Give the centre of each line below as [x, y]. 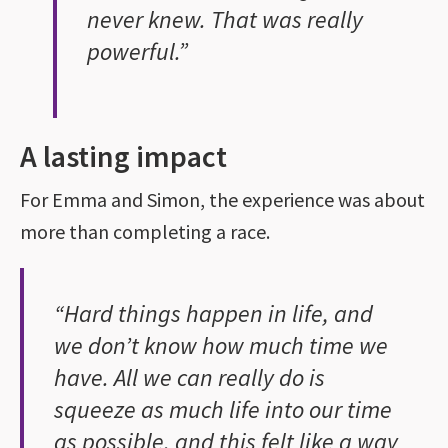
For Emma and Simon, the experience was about [222, 199]
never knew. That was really [224, 19]
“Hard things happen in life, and [213, 313]
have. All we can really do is [189, 377]
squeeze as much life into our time [223, 409]
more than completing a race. [145, 231]
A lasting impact [123, 155]
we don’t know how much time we [221, 345]
